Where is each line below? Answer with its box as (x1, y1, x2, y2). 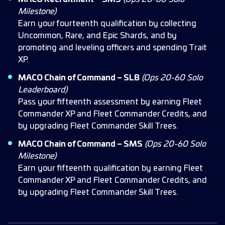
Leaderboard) (18, 86, 67, 94)
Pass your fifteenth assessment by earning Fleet (18, 98, 202, 106)
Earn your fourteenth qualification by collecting (18, 20, 196, 28)
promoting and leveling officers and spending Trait (18, 44, 207, 52)
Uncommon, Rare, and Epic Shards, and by (18, 32, 177, 40)
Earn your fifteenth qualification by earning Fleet (18, 164, 203, 172)
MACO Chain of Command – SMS (18, 140, 143, 148)
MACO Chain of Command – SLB (18, 74, 140, 82)
